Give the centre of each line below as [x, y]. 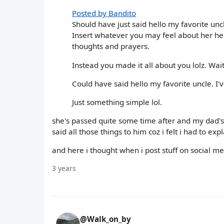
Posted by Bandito [104, 13]
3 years [64, 168]
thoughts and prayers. [111, 46]
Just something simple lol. [117, 102]
